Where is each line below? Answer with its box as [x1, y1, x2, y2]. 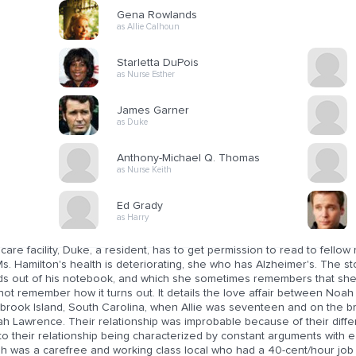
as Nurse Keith [117, 165, 172, 174]
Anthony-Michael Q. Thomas [117, 153, 260, 164]
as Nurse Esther [117, 70, 175, 79]
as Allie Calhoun [117, 22, 180, 31]
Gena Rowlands [117, 10, 197, 21]
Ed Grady [117, 200, 163, 211]
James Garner [117, 105, 189, 116]
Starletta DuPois [117, 57, 199, 68]
